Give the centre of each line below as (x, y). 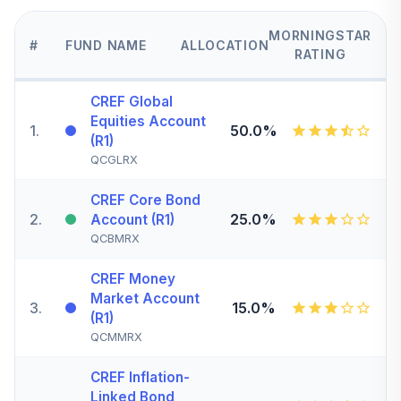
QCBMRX (115, 239)
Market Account (145, 299)
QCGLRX (114, 160)
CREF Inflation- (140, 377)
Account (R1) (132, 220)
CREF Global (132, 102)
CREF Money (133, 279)
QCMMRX (116, 337)
